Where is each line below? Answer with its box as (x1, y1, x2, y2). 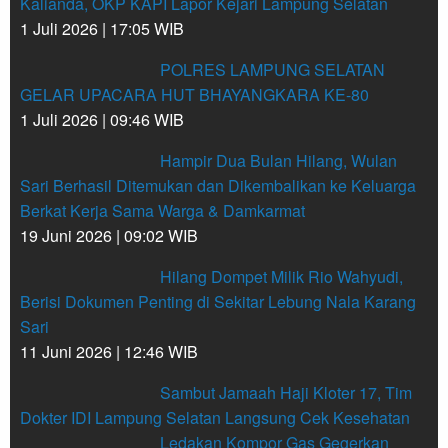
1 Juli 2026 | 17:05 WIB (20, 17, 184, 41)
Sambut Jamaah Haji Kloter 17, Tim (160, 381, 412, 405)
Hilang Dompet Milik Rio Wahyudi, (160, 265, 403, 289)
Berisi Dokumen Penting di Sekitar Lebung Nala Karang (20, 290, 416, 314)
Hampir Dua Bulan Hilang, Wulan (160, 149, 397, 173)
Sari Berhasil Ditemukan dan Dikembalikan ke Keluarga (20, 174, 416, 198)
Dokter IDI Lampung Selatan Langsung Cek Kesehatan (20, 406, 410, 430)
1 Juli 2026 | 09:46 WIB (20, 108, 184, 132)
